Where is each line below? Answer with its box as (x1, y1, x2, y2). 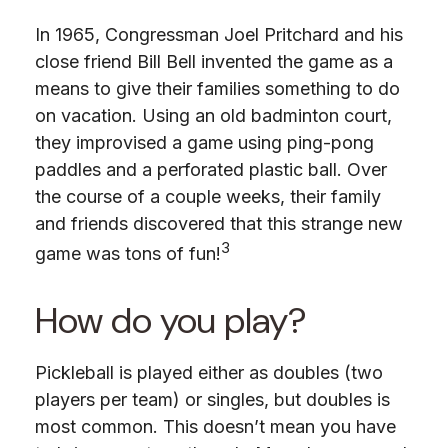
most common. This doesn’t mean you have (35, 416, 396, 438)
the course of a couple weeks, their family (35, 186, 381, 208)
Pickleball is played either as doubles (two (35, 362, 383, 384)
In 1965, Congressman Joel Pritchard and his (35, 24, 403, 46)
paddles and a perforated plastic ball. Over (35, 159, 387, 181)
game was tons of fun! (35, 243, 221, 265)
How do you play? (35, 297, 307, 345)
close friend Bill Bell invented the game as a (35, 51, 393, 73)
